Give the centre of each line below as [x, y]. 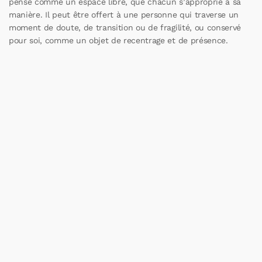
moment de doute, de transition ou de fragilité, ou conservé [125, 28]
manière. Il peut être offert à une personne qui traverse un [124, 15]
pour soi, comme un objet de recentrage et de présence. [118, 41]
